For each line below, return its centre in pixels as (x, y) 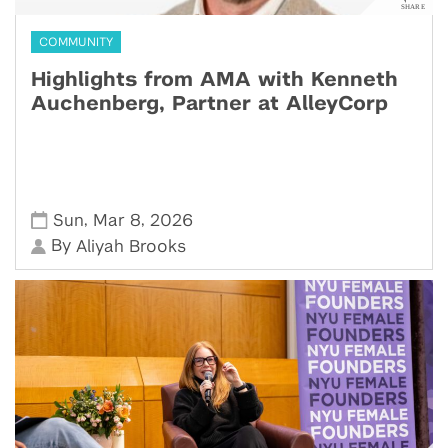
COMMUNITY (76, 42)
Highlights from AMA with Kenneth (214, 80)
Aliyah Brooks (131, 247)
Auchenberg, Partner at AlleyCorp (209, 104)
